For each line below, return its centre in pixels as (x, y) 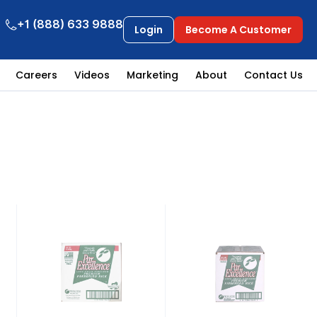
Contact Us (273, 75)
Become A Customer (238, 30)
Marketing (152, 75)
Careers (36, 75)
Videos (92, 75)
